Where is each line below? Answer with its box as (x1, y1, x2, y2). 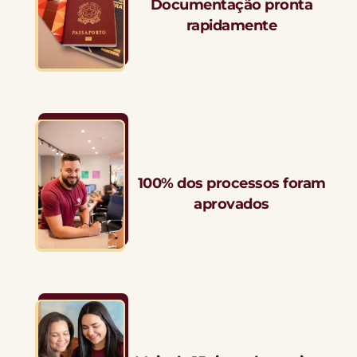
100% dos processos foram (137, 175, 326, 193)
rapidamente (186, 17, 277, 35)
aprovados (194, 195, 269, 214)
